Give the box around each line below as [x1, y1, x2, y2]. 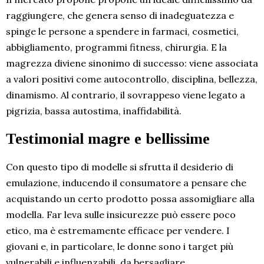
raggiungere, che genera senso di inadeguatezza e [6, 9, 234, 21]
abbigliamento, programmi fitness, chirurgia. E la [6, 41, 227, 53]
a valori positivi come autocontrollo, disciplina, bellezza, [6, 72, 258, 85]
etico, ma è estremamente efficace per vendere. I [6, 224, 230, 236]
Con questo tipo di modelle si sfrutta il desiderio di [6, 160, 233, 173]
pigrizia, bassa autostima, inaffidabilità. [6, 104, 181, 117]
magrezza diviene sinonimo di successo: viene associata [6, 57, 258, 69]
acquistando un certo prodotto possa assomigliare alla [6, 192, 255, 204]
